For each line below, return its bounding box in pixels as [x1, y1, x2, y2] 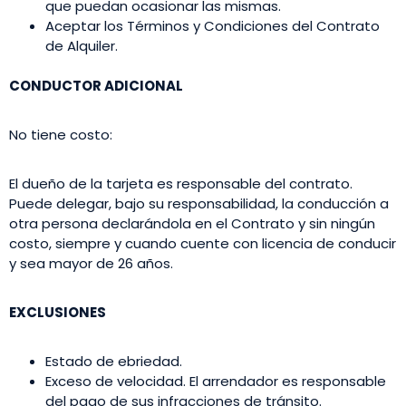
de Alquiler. [45, 35, 118, 55]
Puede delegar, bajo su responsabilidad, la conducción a [9, 193, 389, 213]
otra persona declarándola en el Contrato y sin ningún [9, 213, 375, 233]
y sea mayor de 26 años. [9, 253, 173, 273]
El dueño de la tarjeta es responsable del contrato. [9, 173, 353, 193]
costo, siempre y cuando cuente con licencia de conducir [9, 233, 396, 253]
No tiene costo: [9, 124, 112, 144]
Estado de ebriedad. [45, 351, 182, 371]
